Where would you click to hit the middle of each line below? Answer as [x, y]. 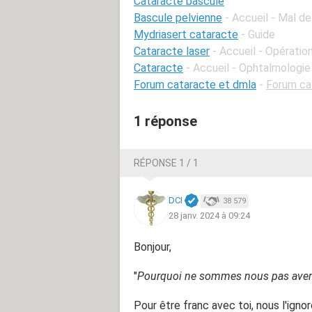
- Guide [258, 34]
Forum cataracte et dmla [195, 84]
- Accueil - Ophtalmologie [248, 68]
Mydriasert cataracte [186, 34]
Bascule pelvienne [178, 17]
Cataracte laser [172, 51]
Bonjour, [153, 247]
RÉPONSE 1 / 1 [166, 163]
